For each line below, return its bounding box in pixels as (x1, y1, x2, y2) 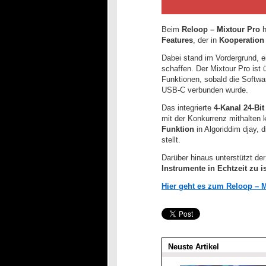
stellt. (161, 135, 183, 144)
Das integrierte (161, 103, 214, 112)
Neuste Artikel (168, 242, 219, 251)
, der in (193, 36, 219, 45)
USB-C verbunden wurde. (161, 85, 248, 94)
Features (161, 36, 193, 45)
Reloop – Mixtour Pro (182, 25, 260, 34)
